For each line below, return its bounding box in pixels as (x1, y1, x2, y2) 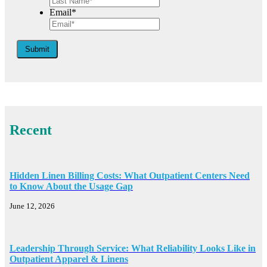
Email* (49, 7, 76, 17)
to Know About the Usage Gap (10, 181, 133, 192)
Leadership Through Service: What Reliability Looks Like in (10, 243, 256, 254)
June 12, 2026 (10, 201, 55, 211)
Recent (10, 122, 52, 138)
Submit (25, 44, 49, 54)
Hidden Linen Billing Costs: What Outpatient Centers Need (10, 170, 250, 181)
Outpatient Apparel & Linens (10, 254, 128, 265)
